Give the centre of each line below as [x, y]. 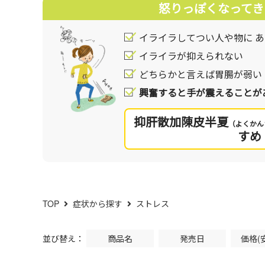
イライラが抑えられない [191, 56]
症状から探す [98, 204]
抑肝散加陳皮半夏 [181, 122]
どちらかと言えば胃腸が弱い [201, 75]
